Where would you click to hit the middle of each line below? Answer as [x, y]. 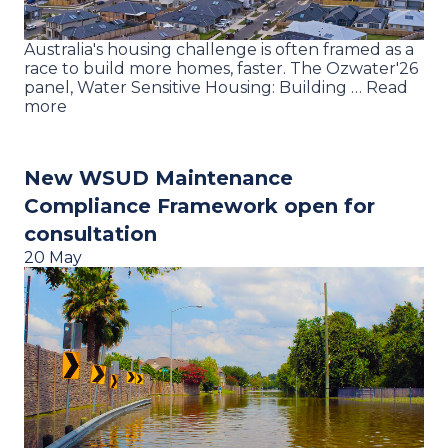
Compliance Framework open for [199, 205]
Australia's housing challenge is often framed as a [219, 49]
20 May [53, 257]
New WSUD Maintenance [158, 177]
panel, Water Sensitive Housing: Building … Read [216, 87]
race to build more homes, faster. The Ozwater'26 [221, 68]
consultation [90, 233]
